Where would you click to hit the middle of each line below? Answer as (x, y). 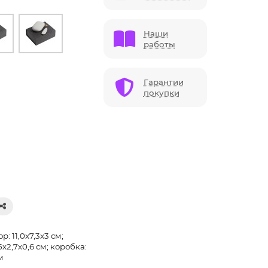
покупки (161, 93)
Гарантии (163, 82)
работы (159, 45)
